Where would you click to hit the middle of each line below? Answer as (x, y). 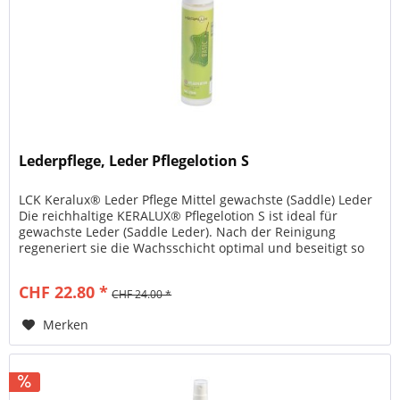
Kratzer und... (60, 264)
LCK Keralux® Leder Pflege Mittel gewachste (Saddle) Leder (196, 200)
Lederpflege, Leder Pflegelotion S (134, 161)
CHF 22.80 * (64, 292)
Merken (66, 325)
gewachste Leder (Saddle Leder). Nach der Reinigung (178, 232)
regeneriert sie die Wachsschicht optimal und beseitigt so (192, 248)
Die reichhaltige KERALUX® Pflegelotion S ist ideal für (179, 216)
